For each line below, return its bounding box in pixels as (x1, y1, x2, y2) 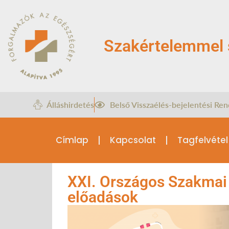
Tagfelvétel (177, 134, 228, 147)
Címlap (55, 134, 88, 147)
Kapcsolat (109, 134, 156, 147)
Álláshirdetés (47, 100, 94, 110)
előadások (67, 188, 138, 207)
